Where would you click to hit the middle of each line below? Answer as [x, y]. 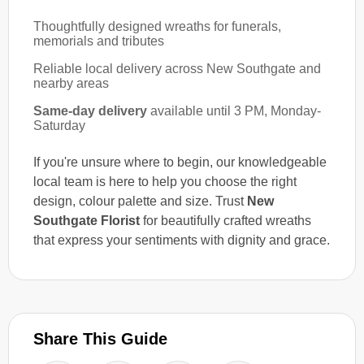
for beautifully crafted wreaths [225, 220]
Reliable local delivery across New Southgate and [177, 68]
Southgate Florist [87, 220]
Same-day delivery [90, 110]
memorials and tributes [99, 41]
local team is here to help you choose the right [165, 181]
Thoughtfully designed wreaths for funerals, [157, 26]
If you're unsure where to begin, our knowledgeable [180, 162]
